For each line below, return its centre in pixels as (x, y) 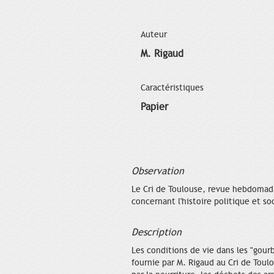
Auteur (154, 34)
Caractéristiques (172, 87)
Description (157, 232)
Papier (154, 107)
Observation (158, 171)
